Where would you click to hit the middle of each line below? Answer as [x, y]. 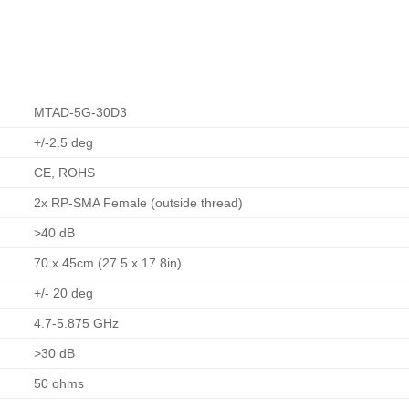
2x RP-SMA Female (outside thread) [139, 202]
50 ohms [59, 383]
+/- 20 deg [64, 293]
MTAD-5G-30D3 [81, 112]
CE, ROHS [65, 172]
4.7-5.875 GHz [77, 323]
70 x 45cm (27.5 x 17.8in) [108, 262]
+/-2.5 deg [64, 142]
